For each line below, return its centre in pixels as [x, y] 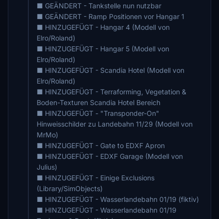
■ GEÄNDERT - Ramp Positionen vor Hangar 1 [110, 16]
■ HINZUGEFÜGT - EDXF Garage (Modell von [110, 156]
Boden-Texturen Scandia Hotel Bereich [99, 102]
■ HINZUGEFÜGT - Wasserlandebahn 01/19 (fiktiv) [118, 199]
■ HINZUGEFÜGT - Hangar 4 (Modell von [103, 27]
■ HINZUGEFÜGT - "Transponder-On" [98, 113]
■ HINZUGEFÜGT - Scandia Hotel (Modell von [110, 70]
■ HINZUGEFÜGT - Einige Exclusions [96, 178]
